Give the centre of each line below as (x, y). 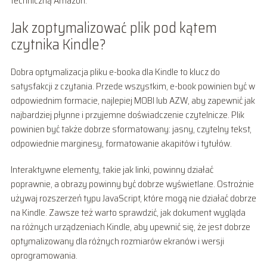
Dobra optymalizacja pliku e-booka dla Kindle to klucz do (115, 72)
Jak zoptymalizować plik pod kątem (114, 28)
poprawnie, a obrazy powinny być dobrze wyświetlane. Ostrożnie (132, 184)
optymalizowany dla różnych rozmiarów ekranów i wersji (117, 241)
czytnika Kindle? (58, 44)
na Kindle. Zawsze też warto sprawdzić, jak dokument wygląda (128, 212)
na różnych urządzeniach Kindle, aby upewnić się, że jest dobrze (130, 226)
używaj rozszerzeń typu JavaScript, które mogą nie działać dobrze (133, 198)
